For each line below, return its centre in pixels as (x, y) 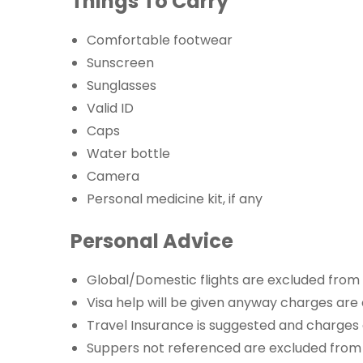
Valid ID (110, 108)
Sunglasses (122, 85)
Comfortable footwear (160, 40)
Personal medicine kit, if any (175, 199)
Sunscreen (120, 62)
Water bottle (128, 153)
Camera (113, 176)
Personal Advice (152, 241)
